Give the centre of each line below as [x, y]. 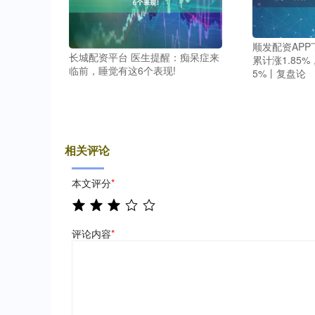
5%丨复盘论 [279, 73]
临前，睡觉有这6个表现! [122, 70]
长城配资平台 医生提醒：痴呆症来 [144, 57]
